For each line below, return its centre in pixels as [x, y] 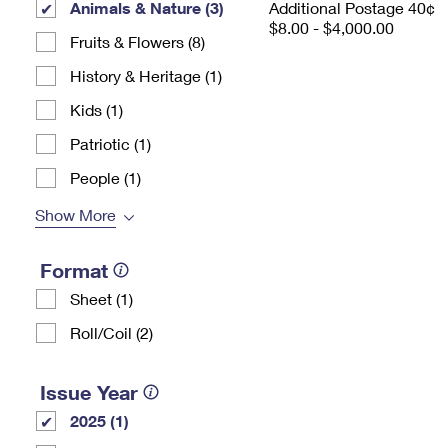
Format [74, 270]
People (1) [105, 177]
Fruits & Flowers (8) [137, 41]
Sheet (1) [101, 298]
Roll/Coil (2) [111, 332]
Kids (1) [96, 109]
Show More [75, 214]
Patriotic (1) [110, 143]
